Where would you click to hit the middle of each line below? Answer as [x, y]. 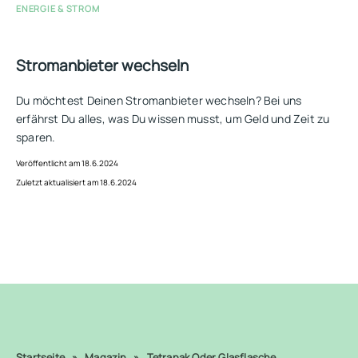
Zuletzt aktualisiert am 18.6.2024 [76, 183]
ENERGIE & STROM [58, 8]
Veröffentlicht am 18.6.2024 [67, 163]
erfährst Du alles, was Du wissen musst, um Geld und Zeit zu [173, 119]
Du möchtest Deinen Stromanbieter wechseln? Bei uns [159, 101]
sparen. [36, 137]
